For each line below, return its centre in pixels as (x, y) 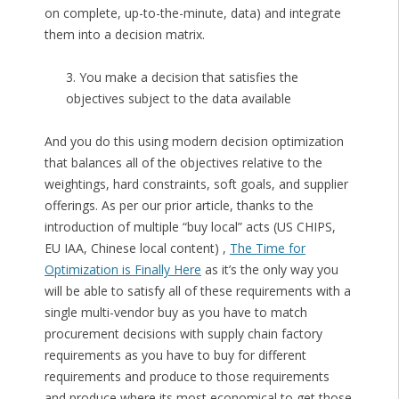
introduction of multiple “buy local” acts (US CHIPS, (190, 227)
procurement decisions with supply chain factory (183, 334)
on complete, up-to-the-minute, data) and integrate (192, 13)
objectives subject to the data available (178, 99)
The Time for (267, 248)
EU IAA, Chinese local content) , (137, 248)
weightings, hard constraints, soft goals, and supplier (196, 184)
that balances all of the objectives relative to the (183, 163)
